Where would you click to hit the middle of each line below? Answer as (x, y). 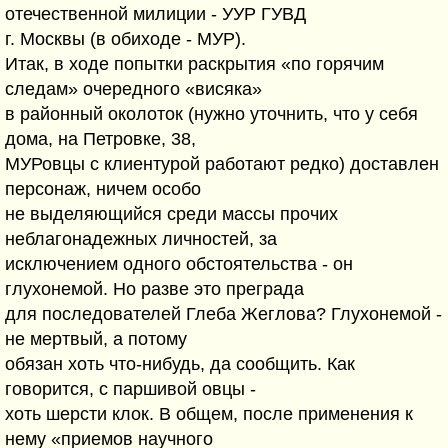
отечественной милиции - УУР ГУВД (155, 14)
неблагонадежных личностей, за (141, 239)
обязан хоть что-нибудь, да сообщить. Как (180, 364)
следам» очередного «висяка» (133, 89)
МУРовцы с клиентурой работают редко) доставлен (222, 164)
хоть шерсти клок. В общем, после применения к (209, 414)
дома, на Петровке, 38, (100, 139)
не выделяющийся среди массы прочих (171, 214)
